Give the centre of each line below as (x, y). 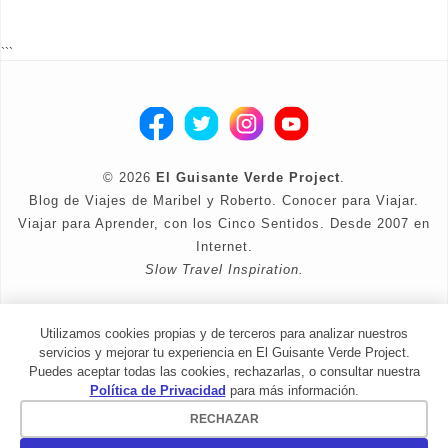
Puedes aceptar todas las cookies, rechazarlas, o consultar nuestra (224, 371)
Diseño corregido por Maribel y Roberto (224, 316)
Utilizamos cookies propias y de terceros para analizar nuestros (224, 333)
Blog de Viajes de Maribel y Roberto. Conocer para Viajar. (224, 201)
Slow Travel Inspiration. (224, 270)
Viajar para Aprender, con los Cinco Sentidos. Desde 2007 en (224, 224)
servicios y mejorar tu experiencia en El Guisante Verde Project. (224, 352)
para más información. (292, 390)
